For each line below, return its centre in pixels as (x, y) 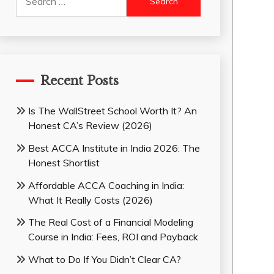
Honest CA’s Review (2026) (90, 125)
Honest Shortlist (64, 162)
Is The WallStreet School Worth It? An (112, 111)
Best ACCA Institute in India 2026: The (114, 148)
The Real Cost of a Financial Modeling (110, 222)
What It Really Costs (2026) (90, 200)
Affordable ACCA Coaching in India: (106, 185)
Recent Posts (79, 81)
